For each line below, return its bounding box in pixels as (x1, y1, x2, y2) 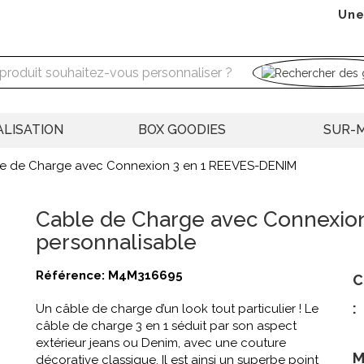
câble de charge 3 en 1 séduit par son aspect (36, 318, 297, 334)
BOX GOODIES (138, 122, 226, 138)
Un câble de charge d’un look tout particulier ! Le (36, 301, 318, 317)
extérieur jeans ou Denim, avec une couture (36, 336, 286, 351)
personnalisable (36, 230, 197, 255)
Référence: (36, 268, 108, 284)
